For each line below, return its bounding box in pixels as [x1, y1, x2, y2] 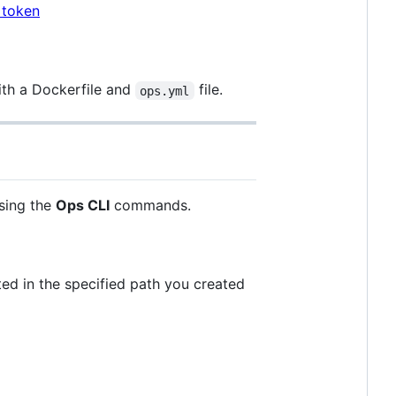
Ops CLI [56, 195, 110, 214]
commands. [110, 195, 191, 214]
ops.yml [140, 83, 190, 98]
